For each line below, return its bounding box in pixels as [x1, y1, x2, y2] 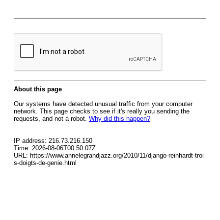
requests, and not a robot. [14, 115, 89, 122]
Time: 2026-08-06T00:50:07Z [14, 144, 96, 152]
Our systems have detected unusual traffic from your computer [14, 100, 192, 108]
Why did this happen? [89, 115, 150, 122]
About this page [14, 85, 62, 93]
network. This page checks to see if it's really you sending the [14, 108, 190, 115]
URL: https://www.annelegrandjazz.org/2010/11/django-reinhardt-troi [14, 152, 204, 159]
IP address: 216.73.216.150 [14, 137, 92, 144]
